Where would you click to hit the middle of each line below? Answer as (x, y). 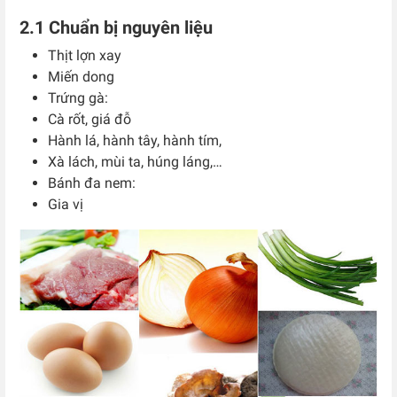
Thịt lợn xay (85, 56)
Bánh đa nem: (92, 183)
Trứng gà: (78, 98)
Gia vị (66, 205)
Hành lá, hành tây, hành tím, (136, 141)
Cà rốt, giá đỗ (90, 120)
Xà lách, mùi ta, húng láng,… (135, 162)
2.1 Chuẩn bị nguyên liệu (116, 28)
